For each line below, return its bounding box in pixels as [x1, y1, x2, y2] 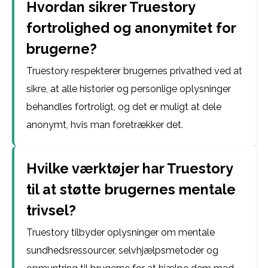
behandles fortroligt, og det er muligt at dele [26, 101, 221, 112]
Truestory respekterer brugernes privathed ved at [26, 65, 242, 77]
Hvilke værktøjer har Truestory [26, 160, 233, 176]
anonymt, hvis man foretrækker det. [26, 119, 183, 130]
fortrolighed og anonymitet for [26, 20, 236, 36]
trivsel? [26, 202, 76, 218]
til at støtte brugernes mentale [26, 181, 236, 197]
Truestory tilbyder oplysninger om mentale [26, 227, 215, 238]
